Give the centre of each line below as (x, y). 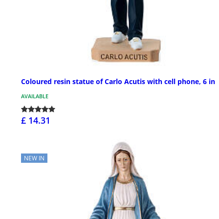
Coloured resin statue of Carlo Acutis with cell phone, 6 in (118, 81)
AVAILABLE (35, 96)
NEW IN (34, 158)
